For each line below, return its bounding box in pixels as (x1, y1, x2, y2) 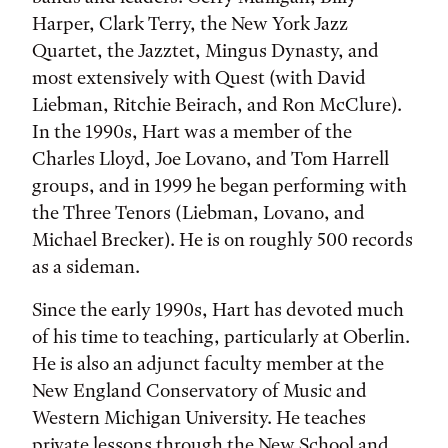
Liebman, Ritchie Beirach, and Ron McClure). (32, 92, 402, 116)
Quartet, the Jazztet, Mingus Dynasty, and (32, 38, 379, 62)
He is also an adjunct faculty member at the (32, 351, 384, 375)
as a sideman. (32, 254, 140, 278)
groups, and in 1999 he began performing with (32, 173, 407, 197)
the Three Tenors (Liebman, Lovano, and (32, 200, 365, 224)
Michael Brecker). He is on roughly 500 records (32, 227, 413, 251)
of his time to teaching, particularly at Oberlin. (32, 324, 410, 348)
